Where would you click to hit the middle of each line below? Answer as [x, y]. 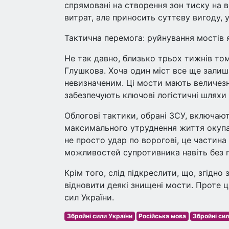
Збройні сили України [99, 216]
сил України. [89, 197]
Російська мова [163, 216]
